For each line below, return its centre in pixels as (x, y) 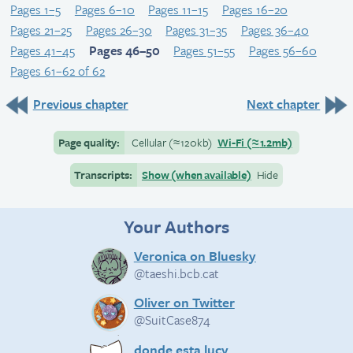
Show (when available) (196, 174)
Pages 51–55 (204, 50)
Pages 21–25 (41, 30)
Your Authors (176, 227)
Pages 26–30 (119, 30)
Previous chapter (80, 104)
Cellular (150, 142)
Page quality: (89, 142)
